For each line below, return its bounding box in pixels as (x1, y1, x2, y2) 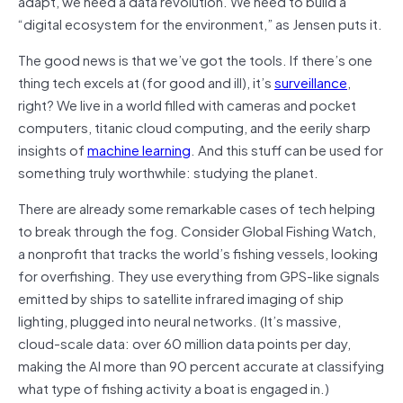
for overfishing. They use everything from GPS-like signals (18, 264, 380, 286)
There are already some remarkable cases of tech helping (18, 196, 375, 219)
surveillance (274, 70, 347, 93)
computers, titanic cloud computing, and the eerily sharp (18, 115, 371, 138)
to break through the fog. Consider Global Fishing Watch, (18, 219, 376, 241)
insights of (18, 138, 87, 160)
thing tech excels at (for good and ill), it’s (18, 70, 274, 93)
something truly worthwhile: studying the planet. (18, 160, 318, 183)
